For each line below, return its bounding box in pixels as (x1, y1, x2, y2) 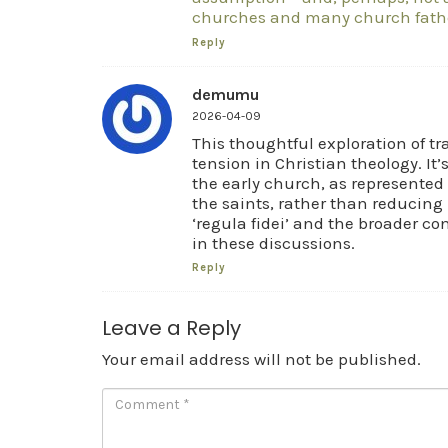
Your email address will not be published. (102, 349, 421, 369)
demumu (192, 84, 259, 104)
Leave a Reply (102, 314, 241, 342)
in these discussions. (192, 232, 355, 253)
